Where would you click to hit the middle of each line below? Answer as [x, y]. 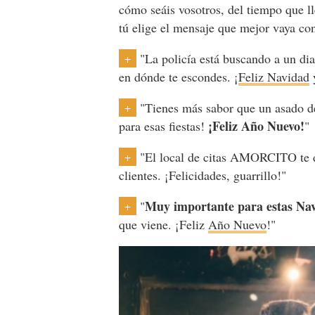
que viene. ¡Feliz [164, 224]
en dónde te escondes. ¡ [179, 76]
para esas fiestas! [164, 126]
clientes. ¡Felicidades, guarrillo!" [203, 175]
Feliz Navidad [274, 76]
